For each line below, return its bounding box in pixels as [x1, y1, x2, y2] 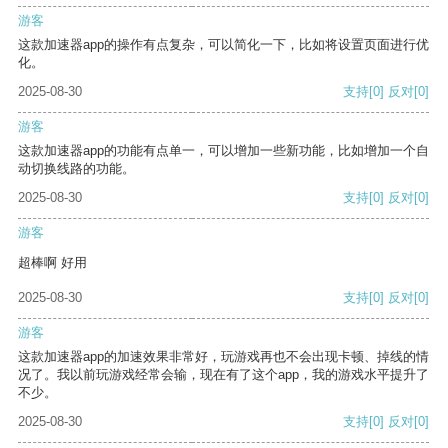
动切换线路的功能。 [18, 161, 135, 177]
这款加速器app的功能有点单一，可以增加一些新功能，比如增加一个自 [18, 143, 429, 159]
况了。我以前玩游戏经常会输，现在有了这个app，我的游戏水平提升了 [18, 367, 429, 383]
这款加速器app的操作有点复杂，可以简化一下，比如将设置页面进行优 [18, 37, 429, 53]
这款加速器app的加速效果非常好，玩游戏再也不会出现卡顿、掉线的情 [18, 349, 429, 365]
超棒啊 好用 [18, 255, 87, 271]
